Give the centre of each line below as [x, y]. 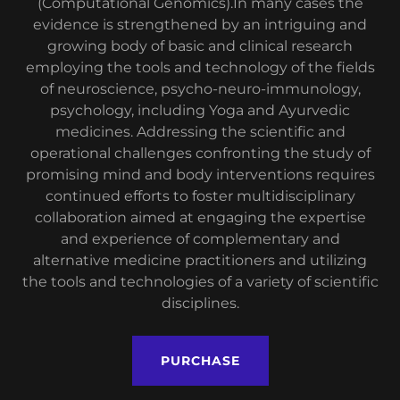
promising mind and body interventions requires [200, 175]
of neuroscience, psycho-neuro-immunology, [200, 89]
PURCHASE [200, 361]
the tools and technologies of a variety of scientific [200, 282]
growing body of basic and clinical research [200, 46]
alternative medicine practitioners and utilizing [200, 261]
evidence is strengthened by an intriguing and [200, 25]
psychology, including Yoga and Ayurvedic [200, 111]
